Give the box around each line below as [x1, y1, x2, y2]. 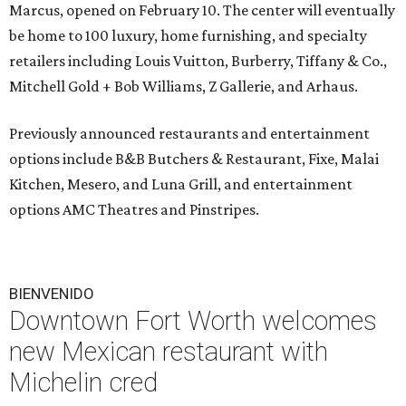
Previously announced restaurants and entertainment [9, 124, 370, 142]
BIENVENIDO [9, 285, 94, 303]
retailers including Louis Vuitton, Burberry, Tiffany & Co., [9, 52, 387, 70]
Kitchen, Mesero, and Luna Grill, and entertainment [9, 175, 353, 193]
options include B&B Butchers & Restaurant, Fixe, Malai [9, 150, 379, 168]
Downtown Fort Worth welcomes [9, 305, 377, 336]
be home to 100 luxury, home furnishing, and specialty [9, 26, 367, 44]
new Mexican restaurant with [9, 336, 328, 367]
